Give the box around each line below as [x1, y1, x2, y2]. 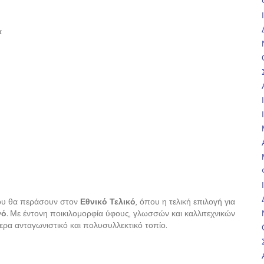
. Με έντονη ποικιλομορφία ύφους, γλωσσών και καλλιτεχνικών [6, 208, 236, 219]
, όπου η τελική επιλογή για [136, 196, 236, 207]
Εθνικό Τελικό [80, 196, 136, 207]
